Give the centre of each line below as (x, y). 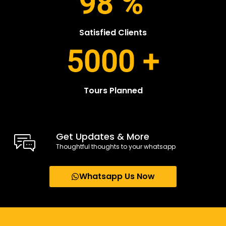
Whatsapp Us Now (117, 177)
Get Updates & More (102, 137)
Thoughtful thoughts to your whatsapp (116, 147)
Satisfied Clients (113, 33)
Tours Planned (113, 91)
